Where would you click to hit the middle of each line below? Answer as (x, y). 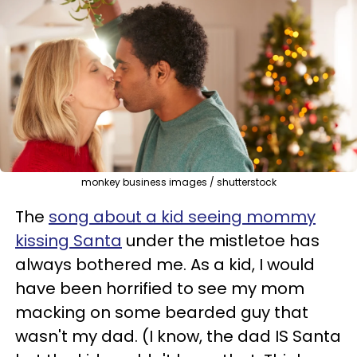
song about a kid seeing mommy (182, 216)
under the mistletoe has (221, 240)
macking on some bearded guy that (162, 312)
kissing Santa (69, 240)
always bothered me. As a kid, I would (165, 264)
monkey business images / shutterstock (178, 182)
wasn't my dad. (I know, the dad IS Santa (178, 336)
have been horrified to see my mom (160, 288)
